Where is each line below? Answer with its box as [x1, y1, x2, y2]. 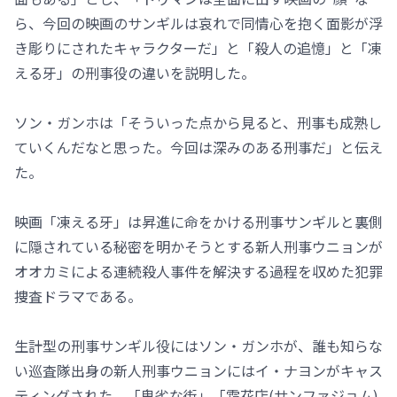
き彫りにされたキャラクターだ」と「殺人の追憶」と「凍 [14, 36, 382, 58]
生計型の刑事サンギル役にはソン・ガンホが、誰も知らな [14, 334, 383, 356]
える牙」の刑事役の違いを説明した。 [14, 61, 255, 83]
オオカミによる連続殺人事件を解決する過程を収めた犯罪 [14, 260, 383, 282]
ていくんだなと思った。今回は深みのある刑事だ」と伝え [14, 136, 383, 158]
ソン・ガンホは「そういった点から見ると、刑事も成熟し [14, 111, 382, 133]
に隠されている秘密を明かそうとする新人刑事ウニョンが [14, 235, 383, 257]
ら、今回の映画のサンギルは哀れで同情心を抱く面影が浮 [14, 12, 383, 34]
